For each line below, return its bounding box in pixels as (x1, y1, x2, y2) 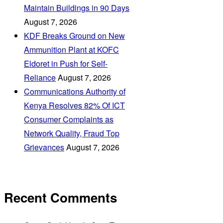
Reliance (24, 71, 56, 83)
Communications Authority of (24, 85, 125, 97)
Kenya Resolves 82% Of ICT (24, 99, 125, 111)
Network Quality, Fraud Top (24, 127, 119, 139)
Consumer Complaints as (24, 113, 113, 125)
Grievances (24, 141, 64, 153)
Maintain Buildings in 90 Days (24, 1, 129, 13)
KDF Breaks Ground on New (24, 29, 125, 41)
